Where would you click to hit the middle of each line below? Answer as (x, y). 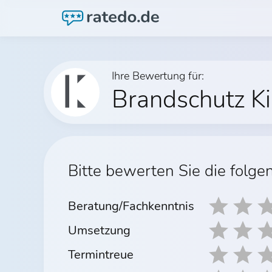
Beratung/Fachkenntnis (131, 206)
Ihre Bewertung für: (158, 76)
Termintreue (101, 254)
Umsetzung (99, 230)
